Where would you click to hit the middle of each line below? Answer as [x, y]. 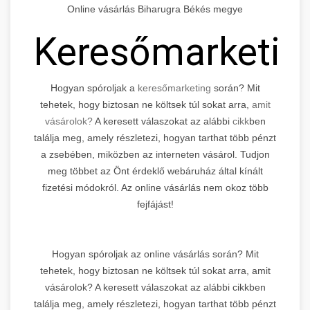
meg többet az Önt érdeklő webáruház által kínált [155, 171]
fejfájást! [155, 204]
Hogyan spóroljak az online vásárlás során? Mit [155, 254]
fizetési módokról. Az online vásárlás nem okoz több [155, 187]
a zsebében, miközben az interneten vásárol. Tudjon [155, 154]
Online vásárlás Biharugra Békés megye [155, 9]
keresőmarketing [174, 88]
